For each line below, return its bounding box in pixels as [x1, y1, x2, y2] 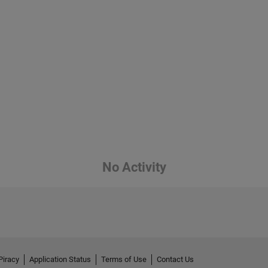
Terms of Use [101, 255, 147, 264]
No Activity [102, 160, 166, 175]
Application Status [29, 255, 91, 264]
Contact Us [157, 255, 194, 264]
